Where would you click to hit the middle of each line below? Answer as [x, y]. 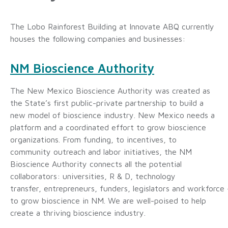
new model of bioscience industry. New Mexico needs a [112, 115]
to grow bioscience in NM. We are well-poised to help [108, 201]
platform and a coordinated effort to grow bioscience [108, 127]
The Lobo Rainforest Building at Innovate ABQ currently [112, 26]
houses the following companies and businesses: [98, 38]
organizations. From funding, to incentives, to [93, 140]
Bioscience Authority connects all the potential [96, 164]
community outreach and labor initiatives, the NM [101, 152]
